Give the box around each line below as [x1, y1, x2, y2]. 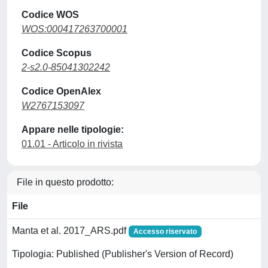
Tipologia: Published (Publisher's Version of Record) [12, 249, 233, 260]
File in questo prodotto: [17, 177, 114, 187]
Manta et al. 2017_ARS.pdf [12, 226, 129, 236]
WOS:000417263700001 [22, 24, 127, 34]
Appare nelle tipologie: [22, 124, 124, 135]
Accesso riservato [133, 227, 197, 236]
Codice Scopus [22, 48, 92, 58]
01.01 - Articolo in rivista [22, 139, 123, 149]
